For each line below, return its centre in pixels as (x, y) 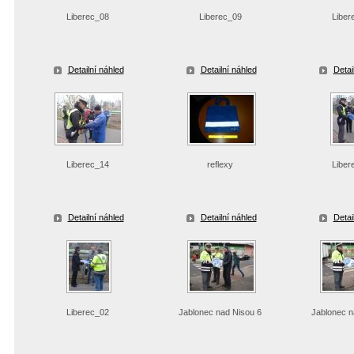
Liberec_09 (221, 17)
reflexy (221, 164)
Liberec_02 (88, 312)
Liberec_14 (88, 164)
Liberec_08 (88, 17)
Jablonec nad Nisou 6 (221, 312)
